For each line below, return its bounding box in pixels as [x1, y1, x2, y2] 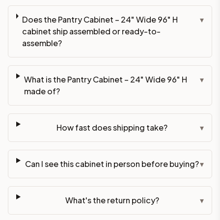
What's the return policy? [65, 194, 159, 205]
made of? [24, 85, 60, 96]
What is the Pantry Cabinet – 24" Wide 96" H [24, 74, 187, 84]
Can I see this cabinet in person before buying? [25, 158, 199, 169]
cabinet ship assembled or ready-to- [22, 26, 161, 36]
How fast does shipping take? [56, 122, 168, 133]
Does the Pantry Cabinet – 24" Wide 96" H [22, 14, 178, 25]
